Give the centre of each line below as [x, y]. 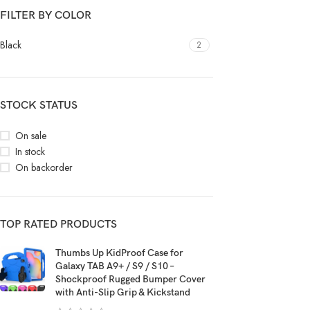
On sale [31, 136]
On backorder [44, 167]
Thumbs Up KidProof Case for [119, 253]
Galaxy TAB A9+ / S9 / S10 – [115, 266]
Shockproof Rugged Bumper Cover [130, 279]
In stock [30, 152]
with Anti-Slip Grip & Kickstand [123, 292]
